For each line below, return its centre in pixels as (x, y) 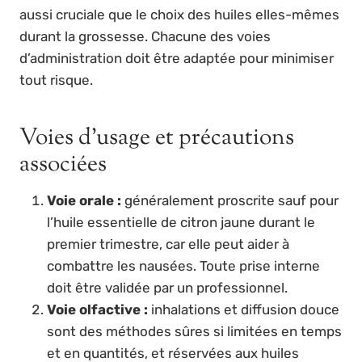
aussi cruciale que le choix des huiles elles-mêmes (179, 15)
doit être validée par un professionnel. (167, 288)
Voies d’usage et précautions (157, 139)
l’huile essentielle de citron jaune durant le (181, 223)
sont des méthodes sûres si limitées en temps (194, 332)
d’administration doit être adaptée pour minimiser (177, 59)
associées (63, 165)
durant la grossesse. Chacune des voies (145, 37)
